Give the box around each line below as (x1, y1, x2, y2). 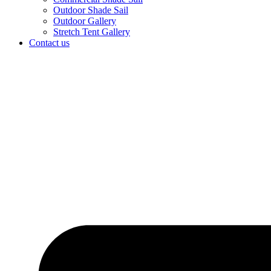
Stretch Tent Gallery (53, 27, 130, 37)
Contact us (29, 38, 70, 48)
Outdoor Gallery (53, 16, 116, 26)
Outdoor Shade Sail (53, 5, 128, 15)
